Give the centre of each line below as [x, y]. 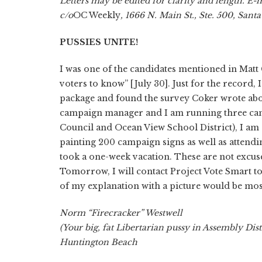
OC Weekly [97, 15]
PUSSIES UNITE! [99, 42]
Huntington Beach [99, 242]
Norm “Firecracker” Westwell [121, 213]
